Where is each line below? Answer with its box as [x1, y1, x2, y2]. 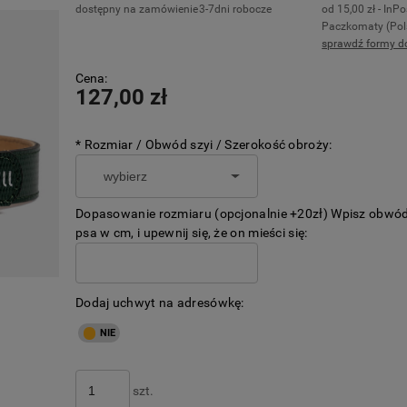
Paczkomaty [322, 20, 384, 33]
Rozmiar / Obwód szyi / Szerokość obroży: [81, 137, 333, 152]
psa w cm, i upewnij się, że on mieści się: [74, 225, 308, 240]
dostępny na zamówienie [74, 3, 198, 15]
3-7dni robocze [198, 3, 272, 15]
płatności [199, 77, 248, 91]
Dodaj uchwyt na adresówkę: [74, 295, 244, 310]
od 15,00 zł [322, 3, 376, 15]
